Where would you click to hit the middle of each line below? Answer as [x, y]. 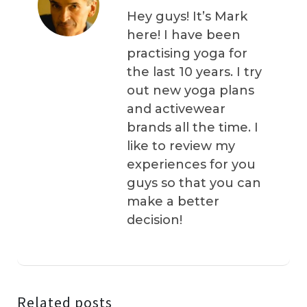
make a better [173, 202]
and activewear [176, 109]
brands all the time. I [193, 128]
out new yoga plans [191, 91]
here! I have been [184, 35]
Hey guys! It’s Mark [187, 17]
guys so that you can [194, 183]
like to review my [181, 146]
